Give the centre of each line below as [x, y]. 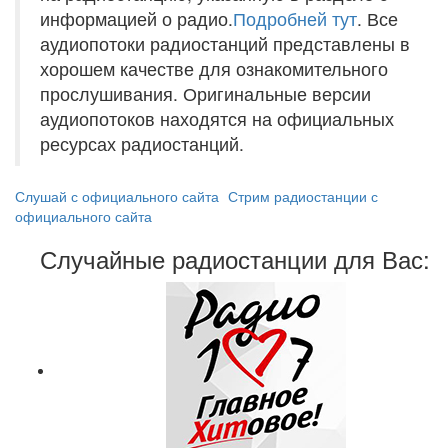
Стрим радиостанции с [303, 196]
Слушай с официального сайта [117, 196]
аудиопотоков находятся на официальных [217, 118]
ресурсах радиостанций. [142, 143]
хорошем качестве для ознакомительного [214, 68]
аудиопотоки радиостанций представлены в [225, 43]
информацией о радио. [136, 18]
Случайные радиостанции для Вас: [235, 258]
